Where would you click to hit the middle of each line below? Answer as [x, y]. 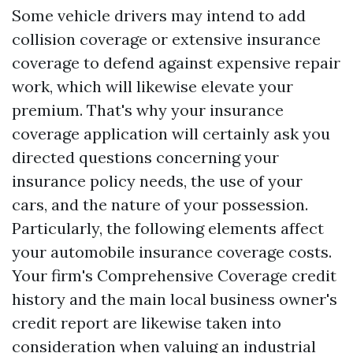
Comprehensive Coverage [192, 275]
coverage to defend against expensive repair [176, 63]
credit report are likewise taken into [147, 323]
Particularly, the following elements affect [168, 228]
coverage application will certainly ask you [171, 134]
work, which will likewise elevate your [152, 86]
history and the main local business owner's [175, 299]
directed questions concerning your [145, 157]
